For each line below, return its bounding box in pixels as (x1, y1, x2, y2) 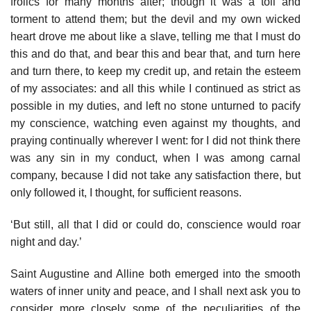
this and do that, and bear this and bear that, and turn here (10, 48, 301, 60)
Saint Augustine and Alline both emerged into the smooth (10, 267, 301, 280)
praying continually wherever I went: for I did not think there (10, 135, 301, 147)
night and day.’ (10, 235, 82, 248)
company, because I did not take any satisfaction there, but (10, 169, 301, 182)
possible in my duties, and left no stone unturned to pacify (10, 100, 301, 112)
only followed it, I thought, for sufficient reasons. (10, 187, 242, 199)
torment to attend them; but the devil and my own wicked (10, 13, 301, 26)
